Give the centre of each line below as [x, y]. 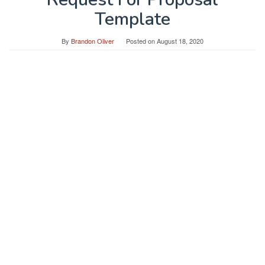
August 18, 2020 [180, 41]
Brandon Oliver [93, 41]
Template [132, 19]
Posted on [141, 41]
